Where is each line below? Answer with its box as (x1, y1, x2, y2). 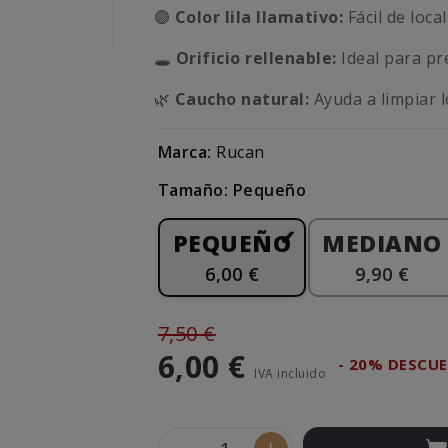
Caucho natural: (174, 88, 310, 111)
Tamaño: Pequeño (157, 179, 307, 202)
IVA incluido (254, 365, 330, 383)
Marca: (157, 141, 212, 164)
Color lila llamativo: (174, 6, 344, 29)
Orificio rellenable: (175, 47, 337, 70)
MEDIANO (322, 227, 442, 260)
